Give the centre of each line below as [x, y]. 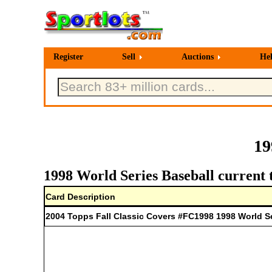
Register [68, 57]
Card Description [80, 197]
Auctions [198, 57]
